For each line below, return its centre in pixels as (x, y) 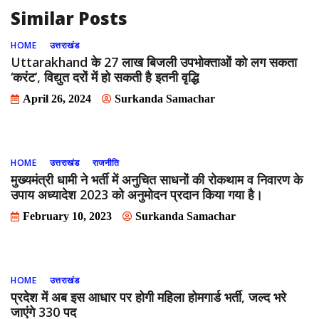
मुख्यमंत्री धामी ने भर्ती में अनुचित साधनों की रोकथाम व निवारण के (157, 180)
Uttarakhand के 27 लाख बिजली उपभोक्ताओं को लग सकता (154, 62)
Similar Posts (69, 19)
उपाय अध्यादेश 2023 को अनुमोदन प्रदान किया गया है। (137, 195)
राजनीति (106, 163)
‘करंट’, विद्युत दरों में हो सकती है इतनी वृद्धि (105, 77)
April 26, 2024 (57, 99)
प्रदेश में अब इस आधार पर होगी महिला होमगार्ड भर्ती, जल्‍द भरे (148, 297)
